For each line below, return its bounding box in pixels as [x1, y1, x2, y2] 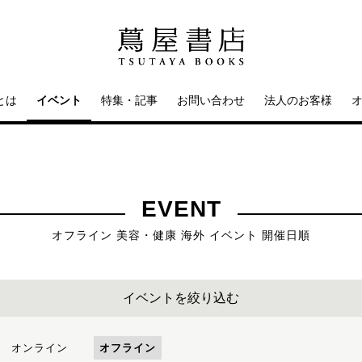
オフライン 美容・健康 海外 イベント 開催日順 [52, 229, 310, 242]
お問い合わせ [177, 94, 245, 107]
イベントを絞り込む [123, 291, 239, 305]
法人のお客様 [264, 94, 332, 107]
